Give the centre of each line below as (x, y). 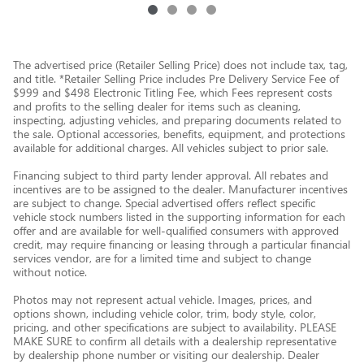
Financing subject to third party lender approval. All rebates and (171, 175)
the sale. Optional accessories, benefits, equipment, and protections (179, 134)
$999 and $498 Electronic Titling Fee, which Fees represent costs (173, 92)
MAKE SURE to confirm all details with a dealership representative (175, 341)
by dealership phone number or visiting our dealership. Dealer (166, 355)
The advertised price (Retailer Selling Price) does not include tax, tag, (180, 65)
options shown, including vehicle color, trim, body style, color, (165, 313)
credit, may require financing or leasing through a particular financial (182, 244)
